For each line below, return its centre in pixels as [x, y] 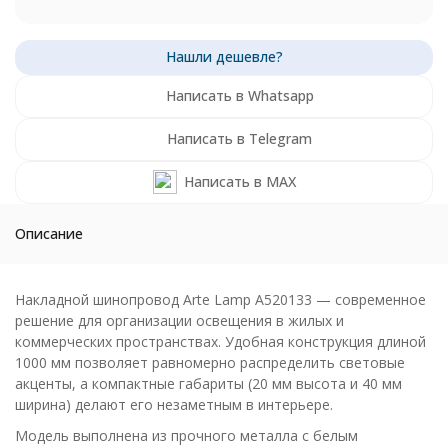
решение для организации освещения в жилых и [179, 320]
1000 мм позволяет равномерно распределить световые [210, 362]
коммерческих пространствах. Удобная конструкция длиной [220, 341]
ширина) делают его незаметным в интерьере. [174, 404]
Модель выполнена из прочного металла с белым [186, 435]
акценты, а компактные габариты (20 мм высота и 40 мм [208, 383]
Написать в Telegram [239, 138]
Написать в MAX [239, 181]
